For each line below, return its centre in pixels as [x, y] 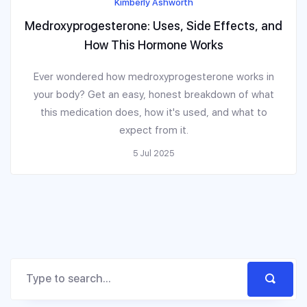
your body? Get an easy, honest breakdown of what [153, 94]
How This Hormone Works [153, 45]
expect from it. [153, 130]
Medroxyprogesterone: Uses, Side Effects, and [153, 25]
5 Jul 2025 [153, 153]
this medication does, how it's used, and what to [153, 112]
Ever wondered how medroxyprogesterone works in [153, 76]
